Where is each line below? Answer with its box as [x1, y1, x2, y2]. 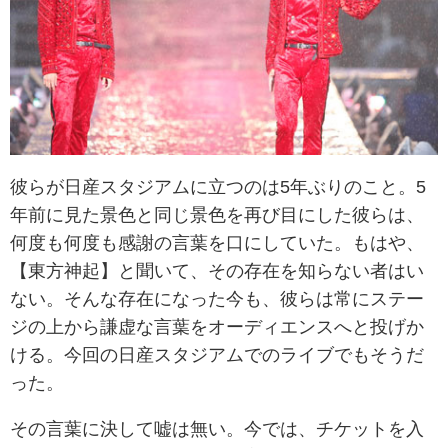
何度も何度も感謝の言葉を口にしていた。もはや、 [10, 234, 424, 253]
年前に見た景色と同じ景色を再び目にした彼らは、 [10, 206, 424, 225]
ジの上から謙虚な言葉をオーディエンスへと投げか [10, 318, 424, 337]
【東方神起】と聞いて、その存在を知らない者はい [10, 262, 424, 281]
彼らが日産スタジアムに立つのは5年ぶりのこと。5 [10, 178, 426, 197]
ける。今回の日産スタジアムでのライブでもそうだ [10, 346, 424, 365]
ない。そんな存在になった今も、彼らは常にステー [10, 290, 424, 309]
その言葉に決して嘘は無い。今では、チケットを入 [10, 420, 424, 439]
